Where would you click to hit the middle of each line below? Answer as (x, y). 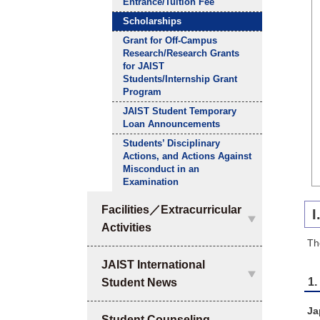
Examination (151, 182)
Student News (139, 283)
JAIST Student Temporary (180, 111)
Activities (126, 228)
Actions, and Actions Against (187, 156)
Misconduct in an (161, 169)
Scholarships (152, 21)
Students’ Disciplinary (171, 144)
